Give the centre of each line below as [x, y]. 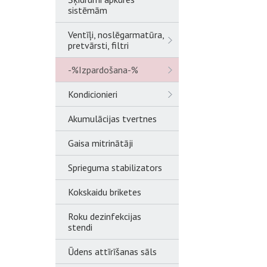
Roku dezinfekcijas [105, 216]
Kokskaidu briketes [105, 192]
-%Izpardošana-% [103, 70]
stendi [80, 227]
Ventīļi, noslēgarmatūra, [116, 35]
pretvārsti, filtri [98, 45]
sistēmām [88, 10]
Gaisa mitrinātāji [100, 143]
